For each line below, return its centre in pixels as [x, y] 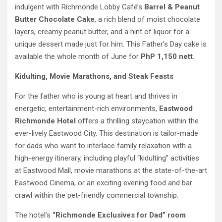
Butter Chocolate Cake [55, 20]
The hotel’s [34, 215]
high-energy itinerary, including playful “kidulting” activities [107, 158]
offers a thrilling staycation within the [137, 121]
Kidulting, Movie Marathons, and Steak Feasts [94, 77]
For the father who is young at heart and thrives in [96, 96]
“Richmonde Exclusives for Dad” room [119, 215]
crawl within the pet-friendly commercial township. [98, 195]
